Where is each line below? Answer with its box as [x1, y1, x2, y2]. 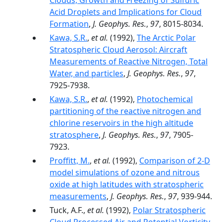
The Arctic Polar [137, 32, 196, 43]
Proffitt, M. [50, 155, 90, 166]
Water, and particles [50, 68, 123, 79]
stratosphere [50, 129, 99, 140]
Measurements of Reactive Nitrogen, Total [50, 56, 208, 67]
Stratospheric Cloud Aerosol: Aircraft [50, 44, 187, 55]
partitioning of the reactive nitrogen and [50, 106, 201, 116]
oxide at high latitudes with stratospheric [50, 179, 204, 190]
